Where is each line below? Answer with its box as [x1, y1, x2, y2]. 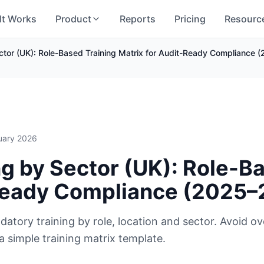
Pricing [174, 12, 206, 25]
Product [55, 12, 91, 25]
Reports [120, 12, 156, 25]
